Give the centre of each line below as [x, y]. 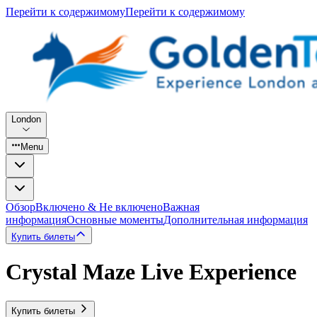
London [26, 119]
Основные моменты [115, 219]
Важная [181, 207]
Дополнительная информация [236, 219]
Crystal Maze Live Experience [151, 272]
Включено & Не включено [99, 207]
